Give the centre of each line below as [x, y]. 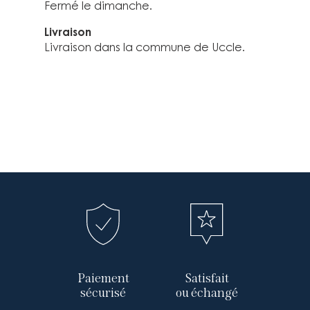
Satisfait [207, 278]
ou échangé [207, 293]
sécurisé [103, 293]
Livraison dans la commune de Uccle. [145, 47]
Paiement [103, 278]
